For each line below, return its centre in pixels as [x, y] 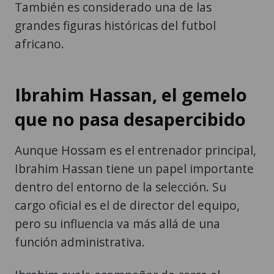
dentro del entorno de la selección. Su [120, 187]
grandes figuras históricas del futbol [115, 25]
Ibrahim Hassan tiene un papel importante [134, 168]
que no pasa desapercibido [130, 119]
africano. [39, 43]
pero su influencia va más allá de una [117, 223]
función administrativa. [80, 242]
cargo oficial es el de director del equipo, [127, 205]
